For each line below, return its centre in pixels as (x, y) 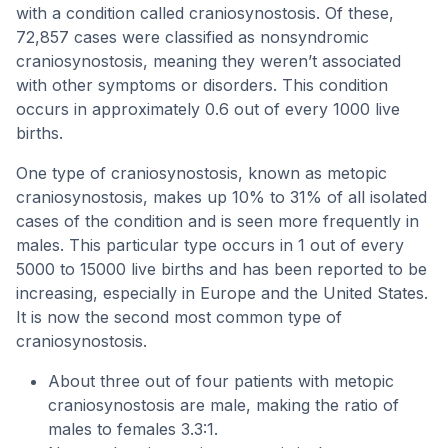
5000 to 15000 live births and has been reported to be (221, 269)
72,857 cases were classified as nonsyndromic (192, 37)
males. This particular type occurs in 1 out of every (210, 245)
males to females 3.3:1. (133, 429)
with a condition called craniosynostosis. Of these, (205, 13)
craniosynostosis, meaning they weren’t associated (208, 61)
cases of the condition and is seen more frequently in (217, 221)
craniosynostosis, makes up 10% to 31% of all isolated (221, 197)
